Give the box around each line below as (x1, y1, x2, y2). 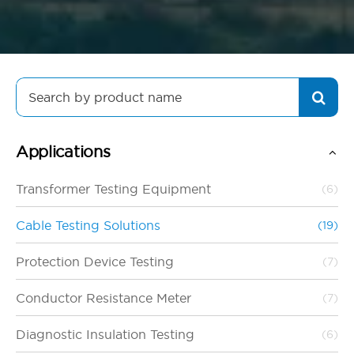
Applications (15, 141, 111, 161)
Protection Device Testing (15, 254, 174, 269)
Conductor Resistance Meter (15, 290, 191, 306)
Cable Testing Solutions (15, 217, 160, 233)
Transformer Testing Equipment (15, 181, 211, 197)
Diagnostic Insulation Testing (15, 326, 194, 342)
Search (14, 77, 63, 96)
